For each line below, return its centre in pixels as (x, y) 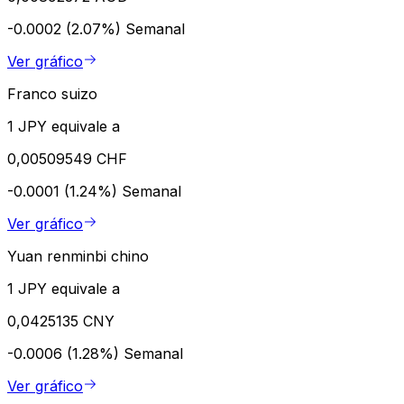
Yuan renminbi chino (78, 257)
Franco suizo (52, 94)
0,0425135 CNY (61, 321)
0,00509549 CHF (67, 159)
